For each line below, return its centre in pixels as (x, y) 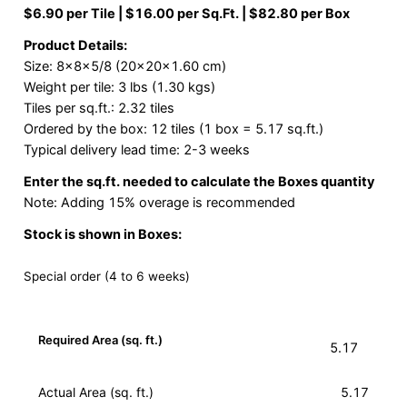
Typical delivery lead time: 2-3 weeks (136, 150)
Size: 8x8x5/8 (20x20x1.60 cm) (124, 67)
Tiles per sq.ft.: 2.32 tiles (99, 109)
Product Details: (75, 46)
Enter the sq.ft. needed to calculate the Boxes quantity (199, 182)
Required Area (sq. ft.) (100, 340)
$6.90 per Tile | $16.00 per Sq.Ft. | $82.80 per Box (186, 14)
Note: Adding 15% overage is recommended (159, 203)
